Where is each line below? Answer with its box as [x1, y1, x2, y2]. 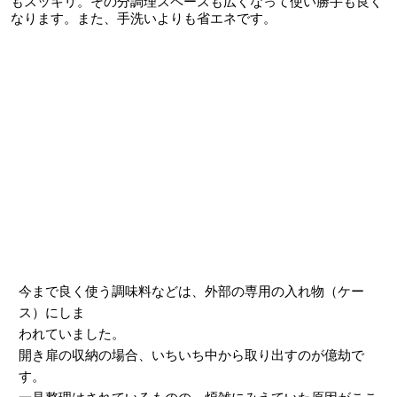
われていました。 [18, 326, 125, 341]
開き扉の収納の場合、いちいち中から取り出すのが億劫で [18, 347, 364, 362]
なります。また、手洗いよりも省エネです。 [11, 12, 277, 27]
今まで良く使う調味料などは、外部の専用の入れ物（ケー [18, 284, 364, 299]
